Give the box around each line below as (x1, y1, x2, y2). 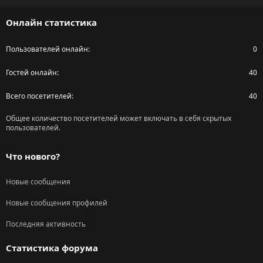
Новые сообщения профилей (6, 198, 107, 208)
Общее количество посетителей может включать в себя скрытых (6, 113, 231, 124)
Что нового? (6, 150, 60, 163)
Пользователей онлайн (6, 44, 88, 55)
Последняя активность (6, 219, 86, 230)
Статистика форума (6, 242, 98, 254)
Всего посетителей (6, 91, 72, 102)
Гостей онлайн (6, 68, 57, 78)
